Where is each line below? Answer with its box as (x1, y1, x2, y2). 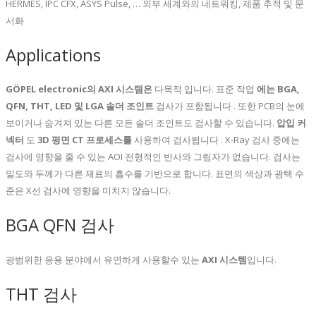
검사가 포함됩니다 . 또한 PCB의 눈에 (154, 99, 305, 112)
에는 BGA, (257, 82, 300, 95)
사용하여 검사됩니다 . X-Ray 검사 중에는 (132, 133, 300, 146)
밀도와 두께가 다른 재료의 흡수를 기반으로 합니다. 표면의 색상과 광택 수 (6, 166, 304, 180)
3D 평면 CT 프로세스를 (37, 133, 132, 146)
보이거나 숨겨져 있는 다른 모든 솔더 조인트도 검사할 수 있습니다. (6, 116, 276, 129)
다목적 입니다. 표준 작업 (152, 82, 257, 95)
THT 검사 (6, 281, 77, 305)
